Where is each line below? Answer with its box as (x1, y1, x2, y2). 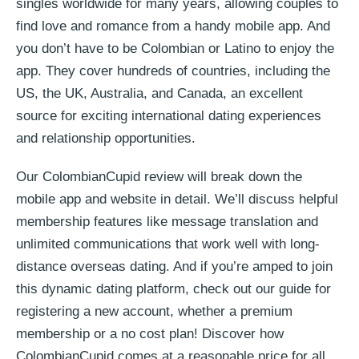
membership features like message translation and (16, 214, 318, 230)
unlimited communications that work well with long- (16, 236, 320, 252)
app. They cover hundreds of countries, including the (16, 63, 330, 79)
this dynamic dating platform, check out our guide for (16, 281, 331, 297)
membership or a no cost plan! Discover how (16, 326, 284, 342)
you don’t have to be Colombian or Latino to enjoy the (16, 41, 334, 57)
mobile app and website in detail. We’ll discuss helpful (16, 192, 338, 208)
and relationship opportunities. (16, 131, 196, 147)
